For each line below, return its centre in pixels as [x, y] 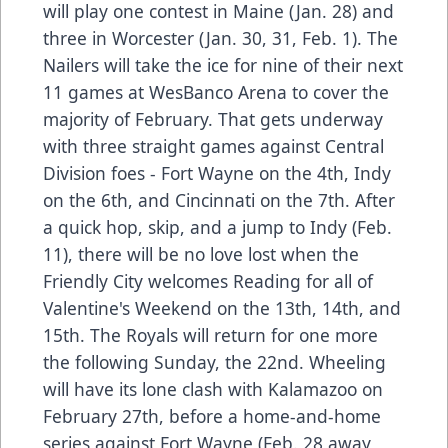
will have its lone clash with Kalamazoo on [213, 389]
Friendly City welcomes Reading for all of [208, 281]
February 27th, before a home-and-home [212, 416]
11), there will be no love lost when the [201, 254]
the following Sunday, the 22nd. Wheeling [214, 362]
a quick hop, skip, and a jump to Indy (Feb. [217, 227]
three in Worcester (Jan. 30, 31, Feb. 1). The [220, 38]
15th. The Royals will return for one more [210, 335]
